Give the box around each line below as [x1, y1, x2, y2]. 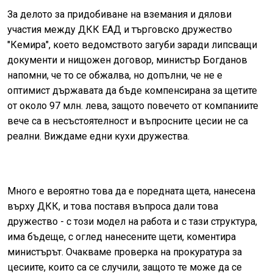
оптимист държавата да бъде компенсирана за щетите [7, 85, 257, 97]
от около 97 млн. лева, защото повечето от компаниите [7, 100, 258, 112]
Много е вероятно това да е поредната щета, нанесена [7, 185, 255, 197]
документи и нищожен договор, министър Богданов [7, 54, 247, 66]
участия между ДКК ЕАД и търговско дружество [7, 24, 232, 36]
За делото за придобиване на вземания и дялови [7, 9, 232, 21]
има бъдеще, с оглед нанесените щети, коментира [7, 231, 236, 243]
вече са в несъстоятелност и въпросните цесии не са [7, 115, 248, 127]
